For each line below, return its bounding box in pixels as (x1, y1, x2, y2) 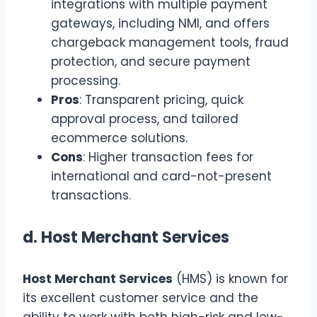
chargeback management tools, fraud (51, 33, 289, 51)
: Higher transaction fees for (83, 148, 253, 166)
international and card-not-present (51, 167, 272, 185)
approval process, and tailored (51, 110, 238, 127)
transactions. (51, 186, 131, 204)
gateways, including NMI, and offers (51, 14, 270, 32)
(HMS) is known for (173, 270, 288, 287)
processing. (51, 71, 120, 89)
